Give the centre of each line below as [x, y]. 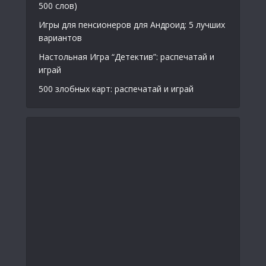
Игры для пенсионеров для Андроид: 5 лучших [132, 24]
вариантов [60, 37]
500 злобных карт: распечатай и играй [116, 88]
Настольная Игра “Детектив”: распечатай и [126, 56]
